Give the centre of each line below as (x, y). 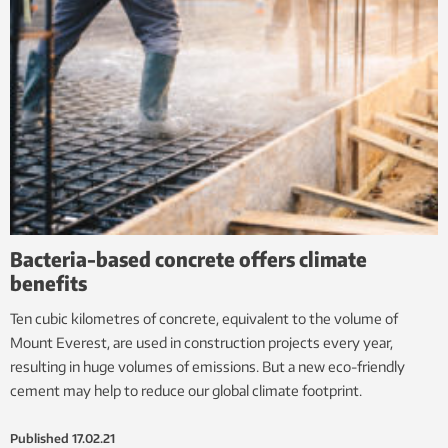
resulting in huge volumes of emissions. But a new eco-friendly (207, 366)
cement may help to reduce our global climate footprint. (186, 390)
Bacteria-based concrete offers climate (188, 258)
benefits (48, 282)
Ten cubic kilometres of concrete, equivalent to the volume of (204, 318)
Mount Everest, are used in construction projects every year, (201, 342)
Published (39, 438)
